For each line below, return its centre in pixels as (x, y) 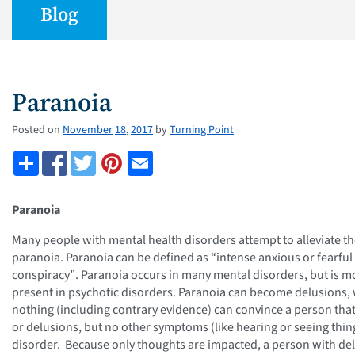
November (88, 130)
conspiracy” (44, 275)
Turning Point (202, 130)
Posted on (36, 130)
